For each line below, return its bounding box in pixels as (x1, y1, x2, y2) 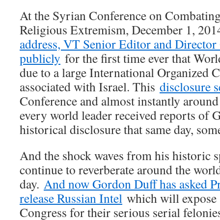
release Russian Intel (20, 189, 122, 206)
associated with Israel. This (20, 78, 160, 95)
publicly (20, 49, 60, 66)
